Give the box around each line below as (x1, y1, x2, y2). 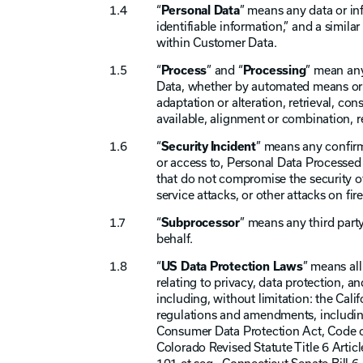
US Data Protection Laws (160, 258, 303, 275)
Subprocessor (160, 214, 241, 231)
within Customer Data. (156, 34, 277, 51)
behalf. (156, 230, 193, 247)
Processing (242, 62, 306, 79)
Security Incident (160, 138, 256, 155)
